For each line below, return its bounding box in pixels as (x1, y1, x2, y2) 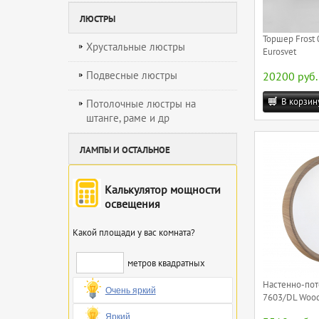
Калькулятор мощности (104, 183, 221, 197)
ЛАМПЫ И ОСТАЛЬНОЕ (80, 144, 170, 156)
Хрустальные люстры (86, 40, 185, 53)
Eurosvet (263, 46, 297, 58)
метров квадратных (127, 257, 205, 269)
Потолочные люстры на (86, 97, 196, 110)
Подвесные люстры (86, 68, 177, 82)
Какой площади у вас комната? (72, 226, 195, 239)
